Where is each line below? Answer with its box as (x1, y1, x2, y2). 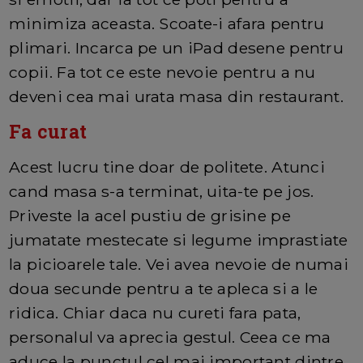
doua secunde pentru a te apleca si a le (9, 278, 318, 298)
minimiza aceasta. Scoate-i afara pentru (9, 13, 325, 33)
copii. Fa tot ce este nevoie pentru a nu (9, 62, 316, 82)
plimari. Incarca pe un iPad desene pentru (9, 37, 344, 58)
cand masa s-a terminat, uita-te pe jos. (9, 181, 314, 201)
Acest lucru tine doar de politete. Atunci (9, 156, 326, 177)
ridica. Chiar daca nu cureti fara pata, (9, 302, 301, 322)
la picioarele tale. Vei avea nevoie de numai (9, 254, 348, 274)
